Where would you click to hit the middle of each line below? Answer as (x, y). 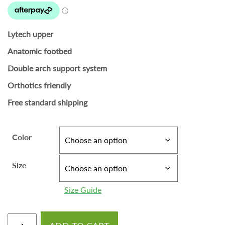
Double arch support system (57, 68)
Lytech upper (30, 34)
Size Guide (83, 190)
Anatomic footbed (40, 51)
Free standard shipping (47, 102)
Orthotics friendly (39, 85)
